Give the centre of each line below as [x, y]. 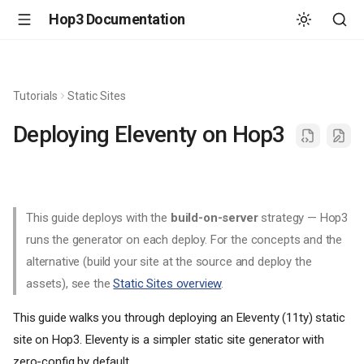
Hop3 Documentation [117, 19]
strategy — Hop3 [303, 218]
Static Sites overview [167, 284]
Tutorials [35, 96]
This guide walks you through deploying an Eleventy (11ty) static [179, 318]
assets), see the [70, 284]
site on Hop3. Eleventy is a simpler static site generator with [169, 340]
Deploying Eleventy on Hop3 [149, 134]
